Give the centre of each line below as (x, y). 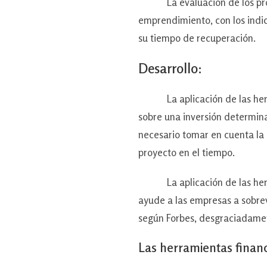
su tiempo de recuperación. (197, 38)
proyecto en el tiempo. (187, 152)
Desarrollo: (170, 68)
